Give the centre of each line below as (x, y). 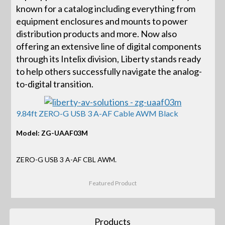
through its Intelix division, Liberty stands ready (109, 59)
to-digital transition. (55, 84)
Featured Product (113, 183)
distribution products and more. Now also (97, 33)
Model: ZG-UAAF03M (52, 133)
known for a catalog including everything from (106, 8)
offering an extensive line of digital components (109, 46)
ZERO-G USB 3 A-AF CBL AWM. (67, 160)
